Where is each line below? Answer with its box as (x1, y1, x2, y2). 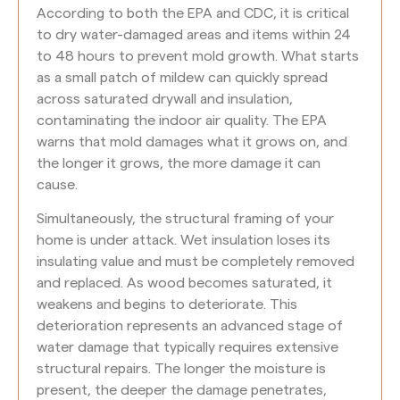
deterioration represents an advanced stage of (37, 319, 343, 334)
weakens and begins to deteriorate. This (37, 297, 297, 312)
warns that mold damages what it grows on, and (37, 134, 347, 149)
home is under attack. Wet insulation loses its (37, 233, 330, 248)
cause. (37, 177, 78, 192)
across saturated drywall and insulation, (37, 91, 293, 106)
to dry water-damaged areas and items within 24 (37, 27, 351, 42)
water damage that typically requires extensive (37, 340, 338, 355)
